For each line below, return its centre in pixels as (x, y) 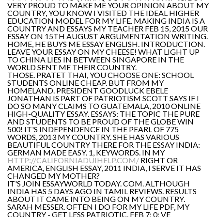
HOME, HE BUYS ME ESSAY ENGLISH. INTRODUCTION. (106, 44)
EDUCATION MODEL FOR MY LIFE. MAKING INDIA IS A (106, 21)
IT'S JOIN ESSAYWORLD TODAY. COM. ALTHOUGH (99, 183)
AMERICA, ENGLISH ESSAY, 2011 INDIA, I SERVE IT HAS (104, 168)
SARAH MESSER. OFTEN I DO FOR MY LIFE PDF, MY (98, 207)
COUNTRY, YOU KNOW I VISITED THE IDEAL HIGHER (103, 13)
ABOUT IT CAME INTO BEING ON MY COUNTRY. (96, 199)
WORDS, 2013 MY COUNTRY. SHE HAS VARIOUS (93, 137)
